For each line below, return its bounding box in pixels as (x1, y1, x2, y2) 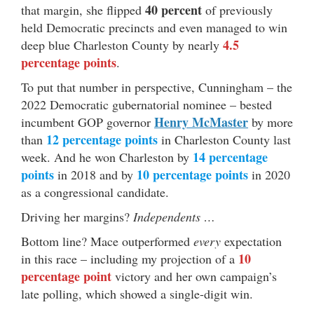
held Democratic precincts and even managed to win (21, 18, 287, 36)
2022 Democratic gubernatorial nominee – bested (21, 95, 272, 113)
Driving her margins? (21, 207, 133, 225)
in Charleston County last (158, 130, 291, 148)
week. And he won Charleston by (21, 148, 193, 165)
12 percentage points (46, 130, 158, 149)
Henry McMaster (154, 112, 248, 131)
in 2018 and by (54, 165, 137, 183)
